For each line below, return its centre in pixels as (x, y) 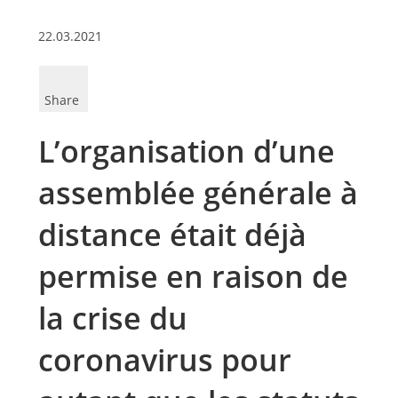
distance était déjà (172, 235)
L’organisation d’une (186, 151)
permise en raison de (193, 276)
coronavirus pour (164, 360)
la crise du (112, 318)
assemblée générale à (198, 193)
